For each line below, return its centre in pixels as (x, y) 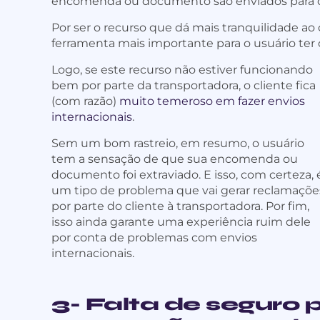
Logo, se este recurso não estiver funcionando (182, 70)
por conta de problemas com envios (154, 238)
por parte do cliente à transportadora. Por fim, (180, 206)
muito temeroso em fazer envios (212, 101)
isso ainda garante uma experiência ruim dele (181, 222)
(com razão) (85, 101)
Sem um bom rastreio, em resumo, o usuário (178, 144)
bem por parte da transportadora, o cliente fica (184, 86)
